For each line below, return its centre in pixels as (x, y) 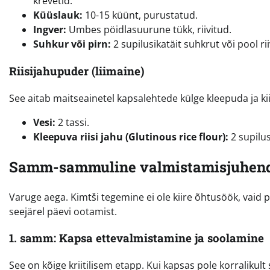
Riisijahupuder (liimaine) (77, 71)
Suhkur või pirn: (72, 44)
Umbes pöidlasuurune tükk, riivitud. (149, 30)
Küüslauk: (58, 15)
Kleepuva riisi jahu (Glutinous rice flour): (131, 137)
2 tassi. (72, 122)
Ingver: (50, 30)
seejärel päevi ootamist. (63, 211)
